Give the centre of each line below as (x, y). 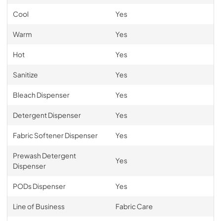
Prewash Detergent (44, 155)
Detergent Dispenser (47, 115)
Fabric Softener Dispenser (55, 135)
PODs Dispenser (39, 186)
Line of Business (38, 206)
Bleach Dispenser (41, 95)
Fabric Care (134, 206)
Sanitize (25, 74)
